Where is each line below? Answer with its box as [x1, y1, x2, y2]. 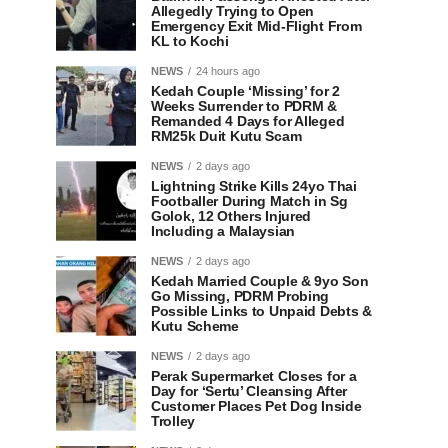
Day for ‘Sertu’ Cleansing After [151, 383, 348, 399]
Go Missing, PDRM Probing [151, 288, 330, 304]
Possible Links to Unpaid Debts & [151, 303, 372, 319]
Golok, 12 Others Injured [151, 208, 312, 224]
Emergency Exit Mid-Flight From [151, 18, 362, 34]
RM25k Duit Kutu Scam [151, 128, 302, 144]
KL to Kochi [151, 33, 229, 49]
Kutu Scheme [151, 318, 239, 334]
